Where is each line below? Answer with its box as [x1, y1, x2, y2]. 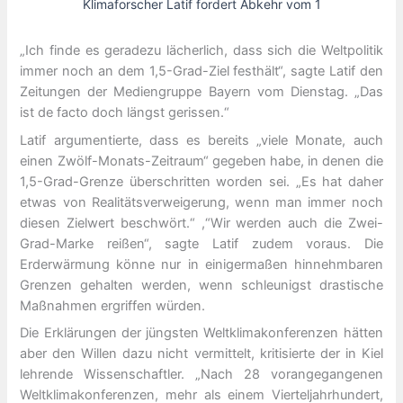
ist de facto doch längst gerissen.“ [20, 104, 230, 121]
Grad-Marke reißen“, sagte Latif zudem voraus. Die [20, 235, 383, 252]
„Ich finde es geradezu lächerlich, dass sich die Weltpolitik [20, 42, 383, 59]
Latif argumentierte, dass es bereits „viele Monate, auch [20, 131, 383, 148]
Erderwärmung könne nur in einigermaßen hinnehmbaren [20, 255, 383, 273]
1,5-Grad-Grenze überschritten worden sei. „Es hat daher [20, 173, 383, 190]
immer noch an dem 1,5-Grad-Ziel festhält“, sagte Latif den [20, 63, 383, 80]
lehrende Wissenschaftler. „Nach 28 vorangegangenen [20, 365, 383, 382]
